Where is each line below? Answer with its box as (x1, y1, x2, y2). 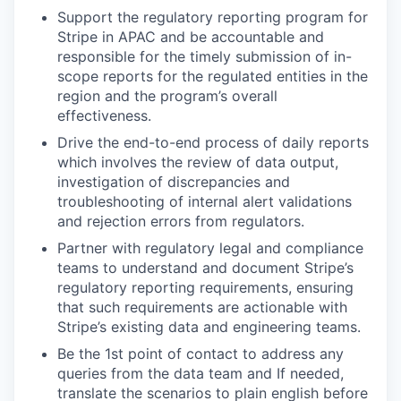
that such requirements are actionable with (57, 298, 347, 316)
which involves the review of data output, (57, 153, 338, 171)
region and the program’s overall (57, 87, 277, 105)
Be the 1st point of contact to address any (57, 345, 344, 363)
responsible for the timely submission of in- (57, 47, 352, 65)
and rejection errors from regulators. (57, 212, 304, 230)
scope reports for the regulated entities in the (57, 67, 368, 85)
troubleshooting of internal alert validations (57, 192, 352, 210)
